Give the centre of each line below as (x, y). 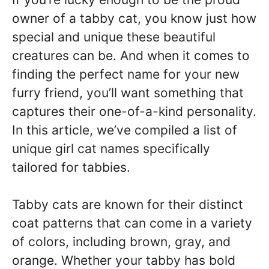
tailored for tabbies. (71, 167)
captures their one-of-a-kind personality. (134, 111)
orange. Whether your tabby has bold (124, 260)
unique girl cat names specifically (111, 148)
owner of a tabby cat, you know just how (134, 18)
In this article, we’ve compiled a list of (125, 130)
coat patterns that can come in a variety (132, 223)
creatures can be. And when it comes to (131, 55)
